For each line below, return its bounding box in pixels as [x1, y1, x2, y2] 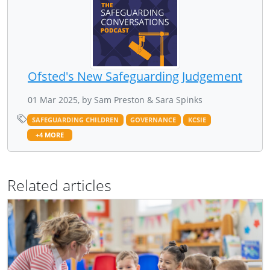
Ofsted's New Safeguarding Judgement [28, 67, 242, 84]
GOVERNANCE [130, 115, 177, 124]
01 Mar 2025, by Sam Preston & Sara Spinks [28, 93, 202, 105]
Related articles [7, 174, 111, 195]
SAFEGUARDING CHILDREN [31, 115, 119, 124]
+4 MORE [35, 130, 64, 139]
